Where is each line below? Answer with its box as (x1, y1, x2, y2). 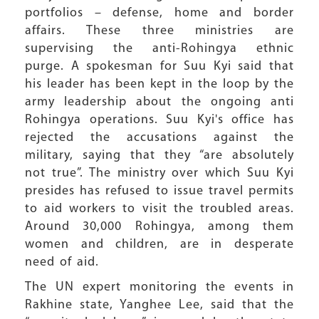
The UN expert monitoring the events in (25, 281, 294, 294)
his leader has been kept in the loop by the (25, 78, 294, 91)
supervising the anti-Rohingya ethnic (25, 42, 294, 56)
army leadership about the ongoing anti (25, 95, 294, 109)
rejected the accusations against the (25, 131, 294, 145)
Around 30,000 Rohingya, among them (25, 220, 294, 234)
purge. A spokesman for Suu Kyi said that (25, 60, 294, 73)
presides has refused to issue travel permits (25, 184, 294, 198)
